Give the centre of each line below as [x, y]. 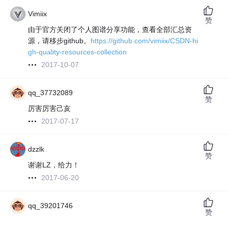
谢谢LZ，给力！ [54, 165]
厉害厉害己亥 [50, 109]
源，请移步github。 [60, 41]
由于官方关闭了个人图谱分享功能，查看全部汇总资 [110, 30]
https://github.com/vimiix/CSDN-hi [145, 41]
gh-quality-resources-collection [78, 52]
